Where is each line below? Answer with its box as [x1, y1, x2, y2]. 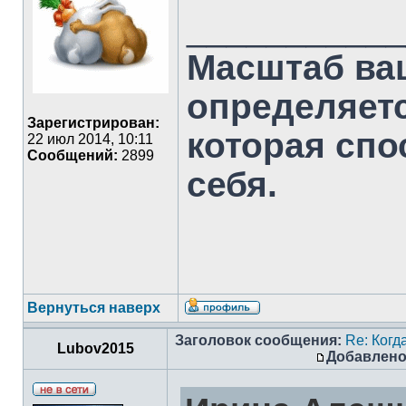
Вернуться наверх [27, 300, 160, 315]
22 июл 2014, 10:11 [27, 131, 153, 147]
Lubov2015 [56, 341, 134, 356]
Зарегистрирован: [27, 115, 159, 130]
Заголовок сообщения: [175, 333, 342, 348]
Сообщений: [27, 148, 118, 163]
